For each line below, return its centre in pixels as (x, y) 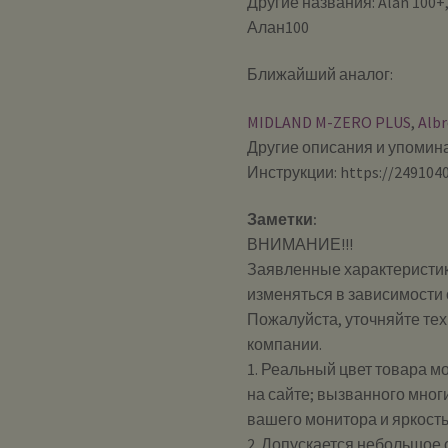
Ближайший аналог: (320, 74)
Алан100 (278, 26)
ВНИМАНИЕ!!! (300, 244)
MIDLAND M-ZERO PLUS (329, 121)
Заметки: (282, 219)
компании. (285, 344)
